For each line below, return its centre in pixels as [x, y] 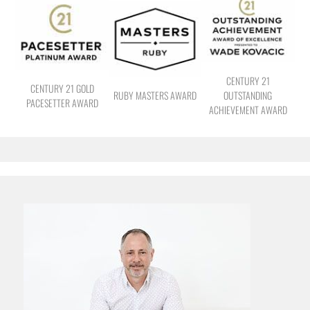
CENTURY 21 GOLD [62, 88]
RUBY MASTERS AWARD [155, 95]
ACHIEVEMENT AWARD [248, 110]
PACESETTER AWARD [62, 102]
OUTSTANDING [248, 95]
